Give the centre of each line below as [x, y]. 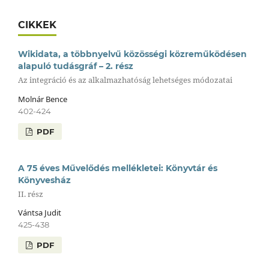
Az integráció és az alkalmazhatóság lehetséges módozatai [125, 80]
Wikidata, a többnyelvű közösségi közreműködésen [132, 54]
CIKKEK [37, 25]
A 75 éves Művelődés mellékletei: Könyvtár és [117, 168]
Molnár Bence [42, 99]
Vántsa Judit [39, 213]
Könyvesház [44, 180]
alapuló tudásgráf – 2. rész [75, 66]
